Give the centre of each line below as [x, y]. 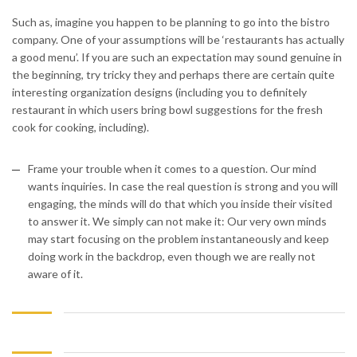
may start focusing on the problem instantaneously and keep [178, 239]
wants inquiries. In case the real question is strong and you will [183, 186]
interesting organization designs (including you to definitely [159, 92]
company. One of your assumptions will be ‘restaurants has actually [178, 40]
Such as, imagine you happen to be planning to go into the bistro [171, 22]
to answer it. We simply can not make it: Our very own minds [177, 222]
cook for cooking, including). [80, 127]
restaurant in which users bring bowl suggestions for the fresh [167, 110]
